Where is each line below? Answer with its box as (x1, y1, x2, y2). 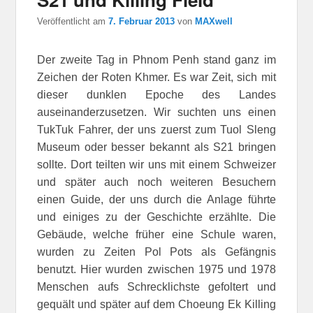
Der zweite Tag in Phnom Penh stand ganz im (37, 53, 276, 66)
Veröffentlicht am (37, 15, 109, 27)
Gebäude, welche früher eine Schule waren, (37, 228, 276, 240)
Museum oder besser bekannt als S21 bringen (37, 140, 276, 153)
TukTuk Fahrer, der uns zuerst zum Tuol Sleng (37, 123, 276, 136)
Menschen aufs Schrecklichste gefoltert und (37, 280, 276, 293)
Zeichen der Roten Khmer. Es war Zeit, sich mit (37, 71, 276, 83)
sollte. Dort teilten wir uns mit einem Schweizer (37, 158, 276, 170)
